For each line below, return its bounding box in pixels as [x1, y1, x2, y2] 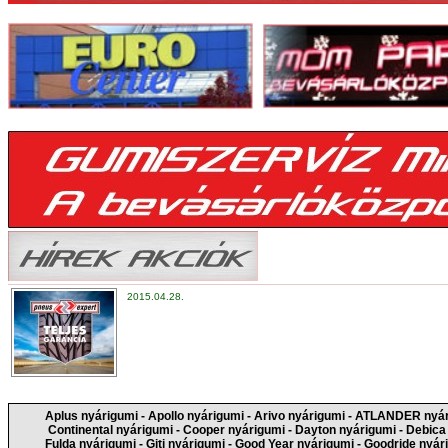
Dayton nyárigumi [294, 423, 396, 437]
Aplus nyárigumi [44, 409, 138, 423]
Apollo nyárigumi [147, 409, 244, 423]
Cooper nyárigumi [182, 423, 285, 437]
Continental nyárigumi [47, 423, 173, 437]
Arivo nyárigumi [253, 409, 345, 423]
